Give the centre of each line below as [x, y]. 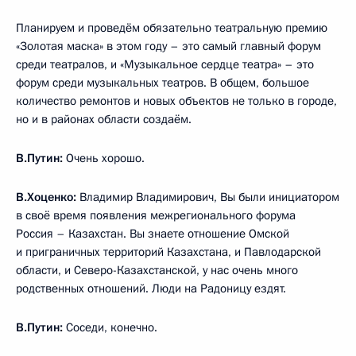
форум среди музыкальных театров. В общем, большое [163, 83]
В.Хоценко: [46, 197]
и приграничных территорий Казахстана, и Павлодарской [168, 252]
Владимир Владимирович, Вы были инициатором [208, 197]
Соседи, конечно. [112, 327]
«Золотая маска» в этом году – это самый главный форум [168, 46]
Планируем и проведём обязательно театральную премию [172, 28]
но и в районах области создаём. [104, 119]
